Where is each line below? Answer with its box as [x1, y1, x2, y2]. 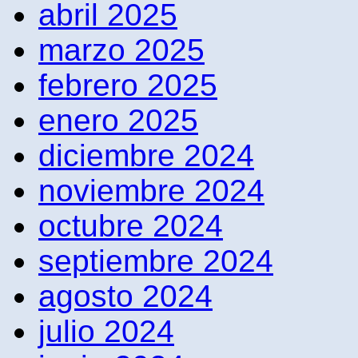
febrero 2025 [38, 67, 217, 102]
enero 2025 [38, 102, 198, 137]
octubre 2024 [38, 208, 223, 243]
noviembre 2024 [38, 173, 265, 208]
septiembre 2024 [38, 243, 273, 278]
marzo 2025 [38, 32, 205, 67]
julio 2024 [38, 313, 174, 348]
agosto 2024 [38, 278, 213, 313]
